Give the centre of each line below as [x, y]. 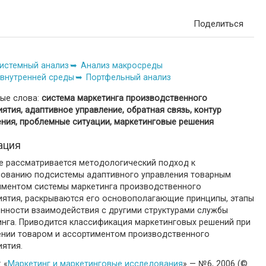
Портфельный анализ [129, 77]
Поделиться [218, 24]
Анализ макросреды [122, 65]
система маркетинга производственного [124, 98]
